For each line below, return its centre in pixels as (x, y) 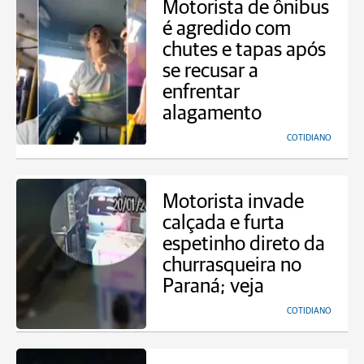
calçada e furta (223, 223)
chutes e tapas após (244, 50)
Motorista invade (233, 202)
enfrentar (201, 92)
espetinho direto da (244, 244)
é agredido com (227, 29)
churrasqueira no (232, 265)
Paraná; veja (213, 286)
